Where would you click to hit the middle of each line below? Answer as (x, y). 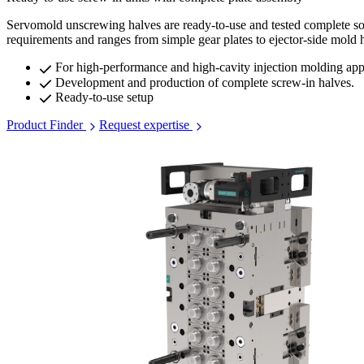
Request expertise (146, 125)
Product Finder (46, 125)
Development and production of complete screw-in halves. (203, 82)
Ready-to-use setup (103, 97)
